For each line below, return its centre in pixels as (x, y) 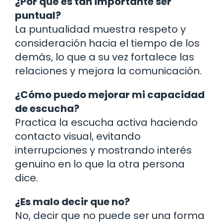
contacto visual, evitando (78, 137)
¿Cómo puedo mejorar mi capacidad (110, 95)
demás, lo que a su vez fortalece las (105, 57)
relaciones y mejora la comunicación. (108, 71)
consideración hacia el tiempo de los (107, 43)
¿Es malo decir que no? (72, 202)
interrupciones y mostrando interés (103, 150)
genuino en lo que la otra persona (100, 164)
